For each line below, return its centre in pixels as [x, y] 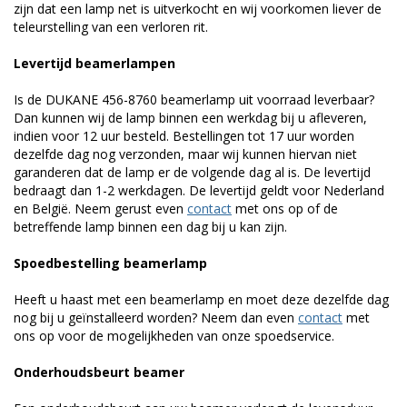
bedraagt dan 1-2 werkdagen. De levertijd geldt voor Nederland [199, 190]
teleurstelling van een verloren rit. [111, 26]
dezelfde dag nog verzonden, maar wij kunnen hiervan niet [185, 154]
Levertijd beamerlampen [94, 63]
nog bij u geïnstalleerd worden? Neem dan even [156, 317]
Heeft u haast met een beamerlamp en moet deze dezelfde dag [201, 299]
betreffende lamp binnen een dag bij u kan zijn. [150, 226]
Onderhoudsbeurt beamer [99, 372]
